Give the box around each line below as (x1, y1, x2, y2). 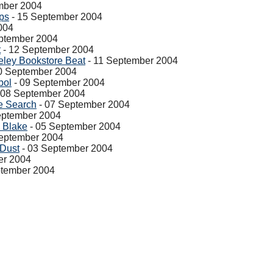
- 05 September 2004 (27, 121, 121, 132)
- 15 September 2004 (9, 12, 102, 22)
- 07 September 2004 (37, 99, 130, 110)
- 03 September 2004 (19, 143, 113, 154)
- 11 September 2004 (85, 55, 178, 66)
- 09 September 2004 (12, 77, 105, 88)
